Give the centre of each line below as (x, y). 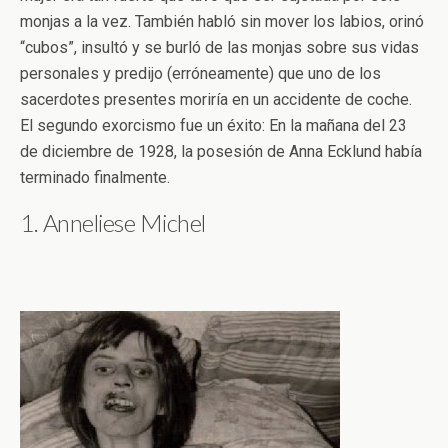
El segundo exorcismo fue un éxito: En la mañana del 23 (213, 125)
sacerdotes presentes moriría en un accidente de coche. (216, 99)
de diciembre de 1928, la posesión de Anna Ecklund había (221, 151)
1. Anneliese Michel (113, 222)
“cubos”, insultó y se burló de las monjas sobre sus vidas (219, 47)
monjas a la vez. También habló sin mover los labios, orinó (222, 21)
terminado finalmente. (95, 177)
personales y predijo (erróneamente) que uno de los (200, 73)
